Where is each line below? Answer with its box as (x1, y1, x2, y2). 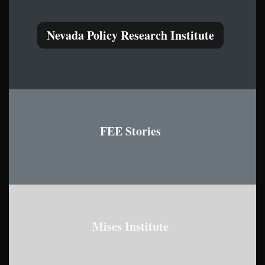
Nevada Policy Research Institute (46, 27, 214, 44)
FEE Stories (99, 122, 161, 140)
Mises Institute (92, 218, 169, 235)
